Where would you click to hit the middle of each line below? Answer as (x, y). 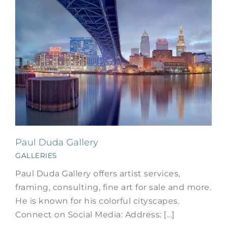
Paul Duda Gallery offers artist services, (98, 173)
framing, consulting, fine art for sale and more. (113, 187)
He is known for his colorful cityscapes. (97, 201)
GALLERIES (36, 155)
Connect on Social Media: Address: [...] (95, 214)
